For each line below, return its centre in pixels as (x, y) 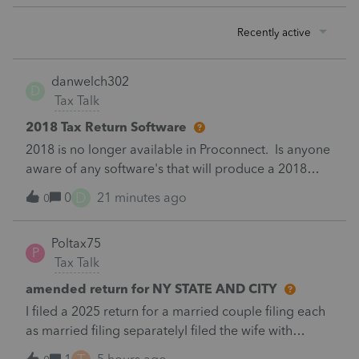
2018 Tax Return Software (106, 127)
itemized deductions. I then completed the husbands (177, 349)
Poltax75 (76, 243)
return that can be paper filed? (114, 188)
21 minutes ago (142, 197)
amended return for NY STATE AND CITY (151, 288)
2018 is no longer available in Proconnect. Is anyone (178, 149)
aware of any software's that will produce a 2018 (166, 168)
